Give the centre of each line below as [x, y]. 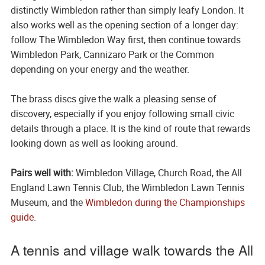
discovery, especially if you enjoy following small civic [122, 114]
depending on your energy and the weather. [100, 70]
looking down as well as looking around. [94, 143]
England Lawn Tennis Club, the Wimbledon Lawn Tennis [127, 188]
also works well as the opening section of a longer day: [124, 25]
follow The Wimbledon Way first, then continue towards [125, 40]
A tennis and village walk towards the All [132, 250]
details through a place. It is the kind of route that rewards [130, 129]
